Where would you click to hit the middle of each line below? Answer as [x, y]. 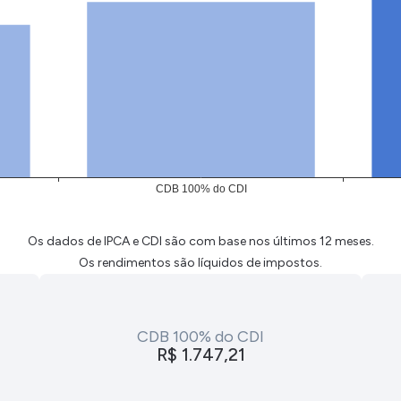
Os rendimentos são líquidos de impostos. [200, 263]
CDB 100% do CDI [200, 337]
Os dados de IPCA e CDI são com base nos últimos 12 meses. [200, 241]
